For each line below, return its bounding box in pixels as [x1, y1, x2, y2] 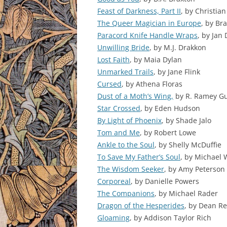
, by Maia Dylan [130, 54, 182, 64]
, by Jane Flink [154, 66, 200, 77]
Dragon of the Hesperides [97, 200, 184, 210]
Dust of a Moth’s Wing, [97, 91, 173, 101]
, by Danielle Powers [131, 176, 199, 186]
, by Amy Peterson [164, 164, 225, 174]
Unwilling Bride [97, 42, 149, 52]
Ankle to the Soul [97, 139, 155, 149]
